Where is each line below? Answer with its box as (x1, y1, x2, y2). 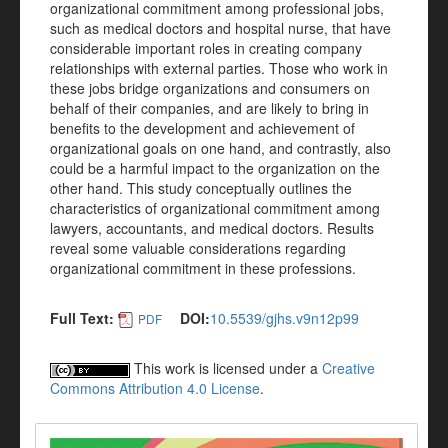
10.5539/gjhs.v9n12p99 (210, 308, 359, 328)
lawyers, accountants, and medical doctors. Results (50, 218, 374, 238)
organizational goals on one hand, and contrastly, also (50, 138, 391, 158)
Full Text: (50, 308, 114, 328)
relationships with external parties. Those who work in (50, 58, 388, 78)
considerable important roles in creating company (50, 38, 362, 58)
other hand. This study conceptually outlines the (50, 178, 352, 198)
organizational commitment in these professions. (50, 258, 356, 278)
